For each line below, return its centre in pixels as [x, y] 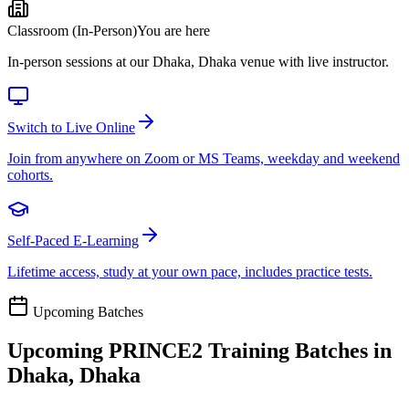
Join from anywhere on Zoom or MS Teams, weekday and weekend [204, 158]
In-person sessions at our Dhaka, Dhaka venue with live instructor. [198, 61]
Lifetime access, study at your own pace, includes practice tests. [190, 271]
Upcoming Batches [86, 311]
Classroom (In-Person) [72, 30]
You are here [173, 30]
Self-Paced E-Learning [73, 240]
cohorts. [30, 174]
